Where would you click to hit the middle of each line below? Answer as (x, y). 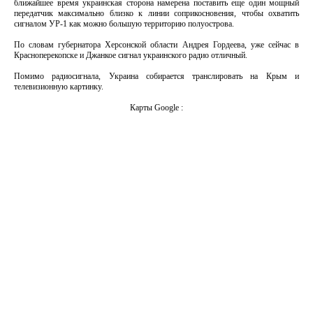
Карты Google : (156, 108)
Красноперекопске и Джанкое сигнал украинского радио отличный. (131, 55)
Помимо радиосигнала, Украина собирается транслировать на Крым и (156, 76)
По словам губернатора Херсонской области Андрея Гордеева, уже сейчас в (156, 45)
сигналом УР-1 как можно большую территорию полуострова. (124, 24)
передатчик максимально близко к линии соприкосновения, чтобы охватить (156, 13)
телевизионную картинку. (59, 87)
